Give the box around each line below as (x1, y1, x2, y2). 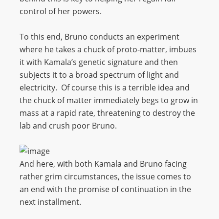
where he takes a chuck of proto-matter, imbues (20, 44, 197, 55)
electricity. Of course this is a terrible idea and (20, 82, 190, 93)
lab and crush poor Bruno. (20, 120, 117, 131)
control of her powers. (20, 6, 102, 17)
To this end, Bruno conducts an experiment (20, 31, 179, 42)
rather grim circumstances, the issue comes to (20, 171, 191, 182)
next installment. (20, 197, 81, 207)
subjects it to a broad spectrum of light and (20, 69, 179, 80)
